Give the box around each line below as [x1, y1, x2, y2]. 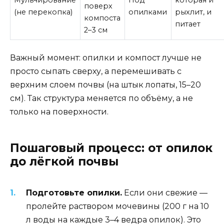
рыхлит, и [175, 7, 212, 17]
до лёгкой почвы [10, 154, 118, 168]
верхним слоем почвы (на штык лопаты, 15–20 [10, 79, 201, 89]
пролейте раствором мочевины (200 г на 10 [26, 201, 209, 211]
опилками [128, 7, 167, 17]
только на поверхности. [10, 106, 108, 116]
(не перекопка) [14, 7, 73, 17]
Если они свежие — [122, 187, 207, 197]
